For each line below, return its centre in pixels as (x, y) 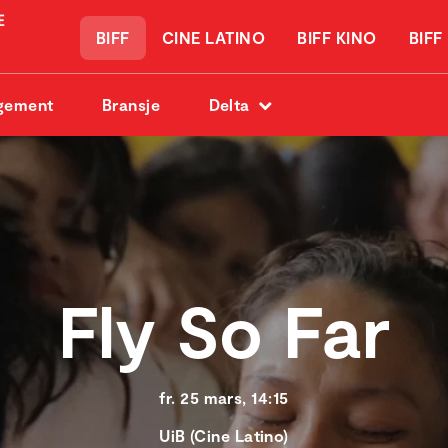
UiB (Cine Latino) (224, 436)
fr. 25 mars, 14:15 (224, 398)
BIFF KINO (337, 38)
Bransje (131, 105)
